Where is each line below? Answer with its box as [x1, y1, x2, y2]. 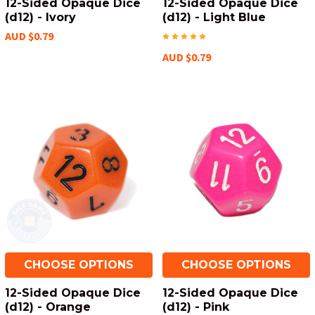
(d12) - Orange [5, 300, 91, 314]
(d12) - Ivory [5, 11, 76, 24]
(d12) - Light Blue [162, 11, 266, 24]
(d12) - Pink [162, 300, 229, 314]
